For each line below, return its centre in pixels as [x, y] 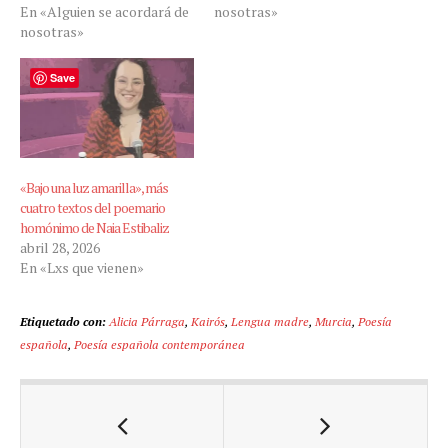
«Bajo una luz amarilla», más [94, 187]
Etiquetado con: [63, 320]
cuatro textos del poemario [92, 207]
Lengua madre [270, 320]
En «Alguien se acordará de [104, 12]
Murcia [333, 320]
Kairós [208, 320]
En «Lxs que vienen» [82, 267]
